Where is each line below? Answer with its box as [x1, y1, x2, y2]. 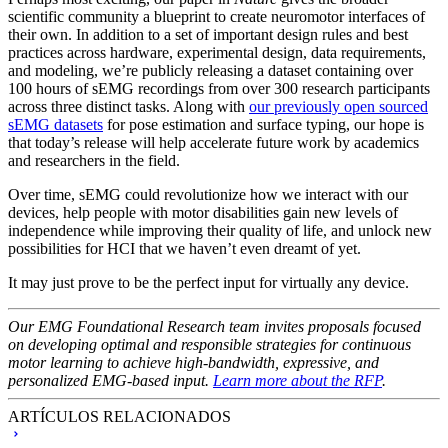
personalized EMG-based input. [8, 371, 213, 389]
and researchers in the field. [8, 151, 180, 169]
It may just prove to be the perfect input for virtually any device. [8, 273, 409, 291]
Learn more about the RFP [213, 371, 382, 389]
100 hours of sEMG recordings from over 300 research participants [8, 79, 430, 97]
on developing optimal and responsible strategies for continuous [8, 335, 411, 353]
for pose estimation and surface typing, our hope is [103, 115, 424, 133]
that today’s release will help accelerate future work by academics [8, 133, 419, 151]
